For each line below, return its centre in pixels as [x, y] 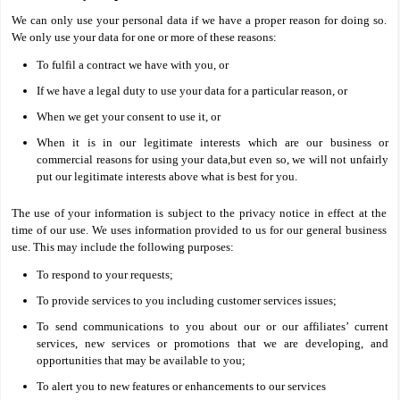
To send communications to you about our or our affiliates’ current [212, 326]
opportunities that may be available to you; [141, 360]
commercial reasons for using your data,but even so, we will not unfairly [212, 159]
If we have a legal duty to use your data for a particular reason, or [192, 91]
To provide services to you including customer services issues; [187, 300]
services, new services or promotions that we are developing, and [212, 343]
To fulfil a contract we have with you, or [133, 65]
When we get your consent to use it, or [129, 117]
